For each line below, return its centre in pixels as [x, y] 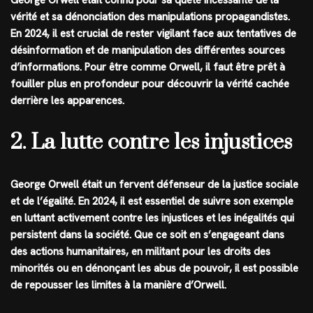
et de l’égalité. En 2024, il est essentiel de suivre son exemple [152, 201]
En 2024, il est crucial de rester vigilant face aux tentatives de [153, 33]
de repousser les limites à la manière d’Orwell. [118, 285]
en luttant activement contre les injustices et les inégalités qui [152, 218]
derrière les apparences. [67, 100]
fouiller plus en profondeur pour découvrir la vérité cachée [150, 83]
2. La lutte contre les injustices [151, 142]
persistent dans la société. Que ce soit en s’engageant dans [147, 234]
